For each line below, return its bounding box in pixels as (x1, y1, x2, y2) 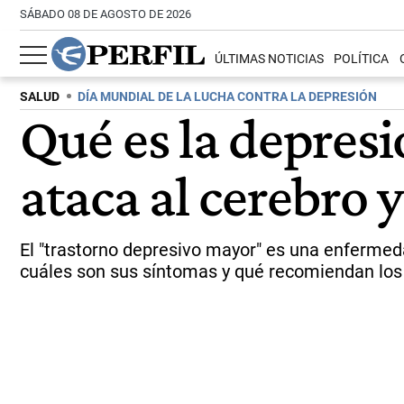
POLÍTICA (334, 51, 390, 68)
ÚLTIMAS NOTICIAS (215, 51, 325, 68)
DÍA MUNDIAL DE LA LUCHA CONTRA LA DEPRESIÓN (78, 89, 377, 105)
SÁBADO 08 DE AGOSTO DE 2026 (20, 7, 191, 21)
